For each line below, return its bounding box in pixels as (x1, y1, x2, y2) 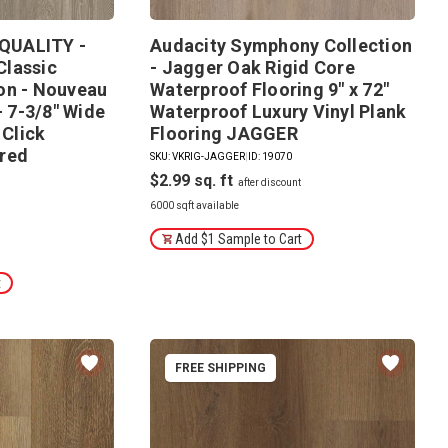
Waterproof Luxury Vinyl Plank (150, 100, 407, 122)
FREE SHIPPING (175, 360, 267, 375)
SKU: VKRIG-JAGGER (150, 150, 246, 162)
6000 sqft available (150, 199, 240, 211)
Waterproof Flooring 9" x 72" (150, 78, 390, 100)
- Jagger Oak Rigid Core (150, 56, 355, 78)
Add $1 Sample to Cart (175, 230, 303, 247)
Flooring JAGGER (150, 122, 298, 144)
